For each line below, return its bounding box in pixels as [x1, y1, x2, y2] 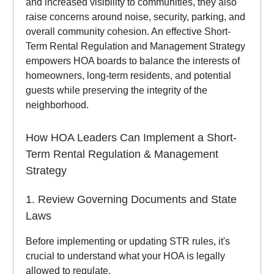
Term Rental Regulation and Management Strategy [26, 41, 245, 52]
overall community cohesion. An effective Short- [26, 26, 231, 37]
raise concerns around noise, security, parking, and [26, 12, 245, 23]
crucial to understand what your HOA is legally [26, 251, 225, 262]
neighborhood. [26, 100, 89, 111]
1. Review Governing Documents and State [26, 193, 237, 206]
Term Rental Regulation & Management [26, 148, 218, 161]
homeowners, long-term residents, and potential [26, 70, 231, 81]
